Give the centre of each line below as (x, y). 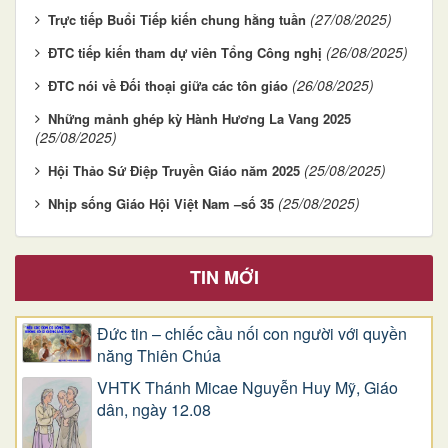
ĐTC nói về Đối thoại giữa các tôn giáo (168, 85)
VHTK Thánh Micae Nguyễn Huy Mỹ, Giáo (247, 387)
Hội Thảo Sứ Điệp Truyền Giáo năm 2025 (174, 170)
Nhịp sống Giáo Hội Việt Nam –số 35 (161, 203)
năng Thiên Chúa (159, 355)
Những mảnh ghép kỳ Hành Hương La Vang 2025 (199, 118)
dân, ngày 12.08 (154, 409)
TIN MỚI (224, 276)
